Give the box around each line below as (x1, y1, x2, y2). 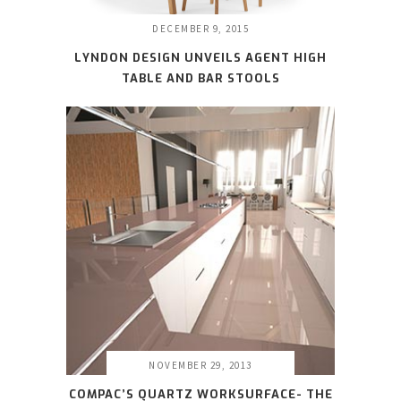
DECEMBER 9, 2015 (152, 22, 249, 36)
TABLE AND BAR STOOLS (121, 71, 280, 87)
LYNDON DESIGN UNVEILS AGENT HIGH (74, 50, 327, 66)
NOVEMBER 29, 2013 (149, 359, 252, 372)
